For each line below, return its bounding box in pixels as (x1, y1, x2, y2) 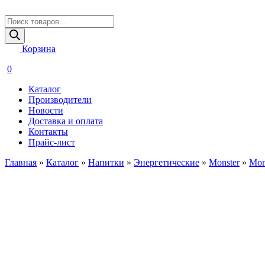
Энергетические (134, 157, 199, 167)
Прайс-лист (28, 137, 75, 147)
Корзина (20, 44, 56, 54)
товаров (4, 25, 36, 35)
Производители (28, 95, 92, 105)
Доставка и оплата (28, 116, 103, 126)
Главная (5, 157, 37, 167)
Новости (28, 105, 63, 115)
